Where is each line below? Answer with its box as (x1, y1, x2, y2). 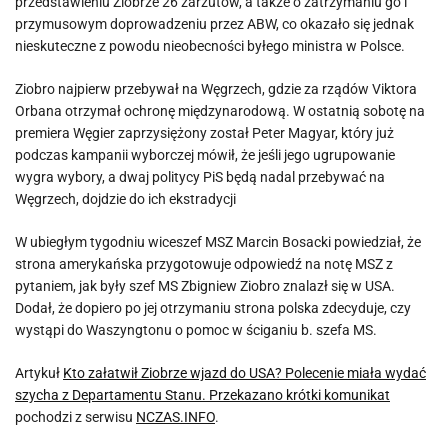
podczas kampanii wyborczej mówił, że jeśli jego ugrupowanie (15, 147, 395, 163)
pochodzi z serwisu (15, 409, 136, 425)
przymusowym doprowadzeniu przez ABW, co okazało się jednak (15, 16, 414, 32)
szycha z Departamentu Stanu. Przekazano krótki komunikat (15, 387, 390, 403)
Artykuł (15, 365, 63, 381)
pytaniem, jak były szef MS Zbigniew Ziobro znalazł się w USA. (15, 278, 395, 294)
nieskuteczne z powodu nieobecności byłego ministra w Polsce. (15, 38, 405, 54)
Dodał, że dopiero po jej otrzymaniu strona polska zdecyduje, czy (15, 300, 411, 316)
